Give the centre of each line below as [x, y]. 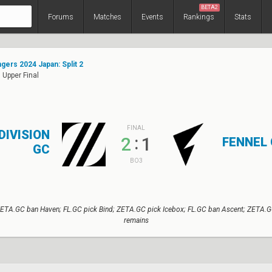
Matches [107, 17]
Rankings [199, 17]
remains [136, 220]
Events [152, 17]
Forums [61, 17]
